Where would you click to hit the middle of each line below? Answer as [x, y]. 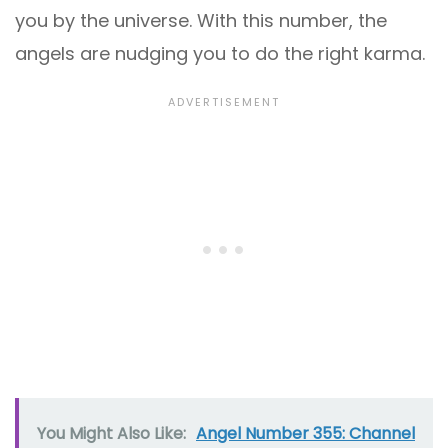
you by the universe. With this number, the [201, 21]
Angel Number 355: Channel [305, 434]
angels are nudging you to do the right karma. [220, 54]
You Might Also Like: [111, 434]
